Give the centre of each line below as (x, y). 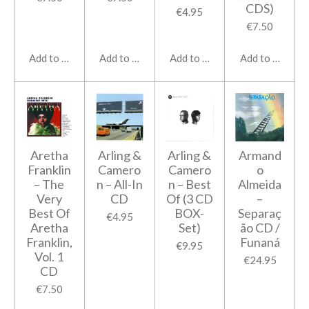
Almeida (260, 185)
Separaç (260, 213)
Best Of (49, 213)
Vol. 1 (49, 257)
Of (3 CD (189, 199)
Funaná (260, 242)
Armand (260, 156)
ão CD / (260, 228)
